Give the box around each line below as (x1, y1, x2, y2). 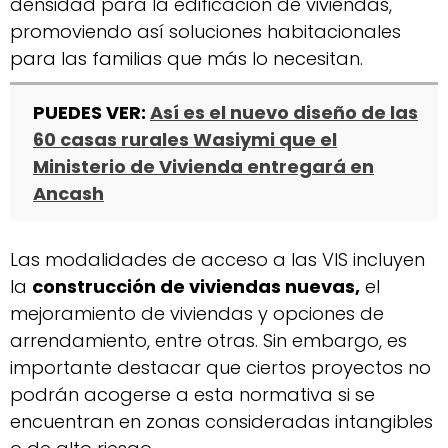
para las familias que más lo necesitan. (10, 45, 363, 71)
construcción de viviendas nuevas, (32, 273, 360, 299)
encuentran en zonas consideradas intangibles (10, 408, 433, 434)
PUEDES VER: (33, 100, 150, 126)
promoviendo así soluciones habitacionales (10, 18, 401, 44)
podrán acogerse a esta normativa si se (10, 381, 375, 407)
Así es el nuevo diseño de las (150, 100, 418, 126)
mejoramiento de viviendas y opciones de (10, 300, 384, 326)
